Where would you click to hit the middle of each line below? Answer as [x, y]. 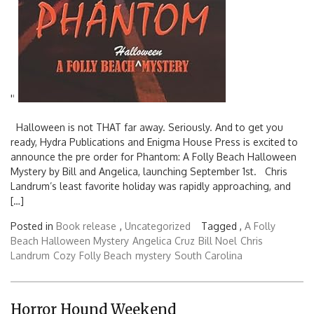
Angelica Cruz [164, 241]
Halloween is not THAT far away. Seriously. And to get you [147, 128]
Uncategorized [158, 226]
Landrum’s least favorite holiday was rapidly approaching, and [151, 186]
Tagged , [223, 226]
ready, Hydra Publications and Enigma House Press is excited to [154, 142]
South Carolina [209, 256]
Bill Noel [218, 241]
